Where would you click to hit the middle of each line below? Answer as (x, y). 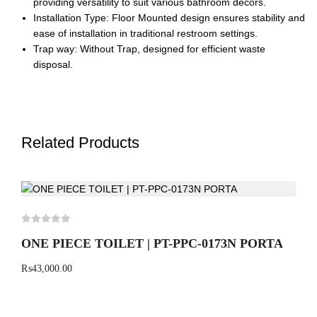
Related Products (80, 143)
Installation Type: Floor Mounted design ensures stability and (169, 18)
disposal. (53, 64)
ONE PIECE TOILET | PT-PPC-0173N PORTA (152, 243)
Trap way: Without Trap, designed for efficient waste (149, 49)
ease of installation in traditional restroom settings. (145, 33)
